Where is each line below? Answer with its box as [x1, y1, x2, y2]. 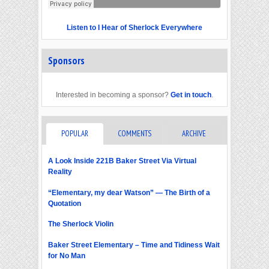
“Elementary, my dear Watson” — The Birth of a [48, 188, 210, 197]
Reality [48, 167, 72, 176]
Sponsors [48, 53, 85, 67]
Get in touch [171, 90, 211, 99]
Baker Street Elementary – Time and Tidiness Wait [48, 241, 220, 250]
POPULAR [61, 128, 89, 139]
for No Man [48, 252, 85, 261]
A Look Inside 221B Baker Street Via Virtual [48, 156, 196, 165]
